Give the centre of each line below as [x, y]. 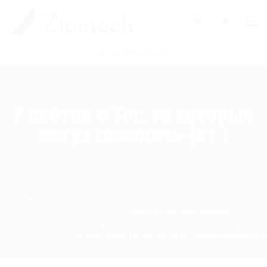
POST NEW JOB [140, 54]
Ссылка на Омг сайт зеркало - [176, 211]
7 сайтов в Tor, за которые [133, 114]
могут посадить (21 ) [133, 134]
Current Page [35, 247]
